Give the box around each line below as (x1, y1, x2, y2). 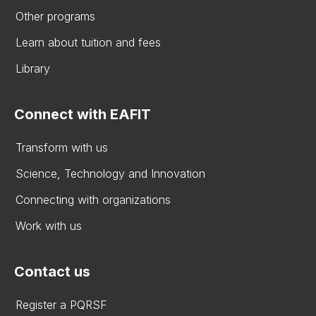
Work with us (16, 219, 82, 233)
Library (16, 61, 50, 75)
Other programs (16, 9, 95, 23)
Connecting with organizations (16, 193, 171, 207)
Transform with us (16, 140, 108, 154)
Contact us (14, 263, 90, 280)
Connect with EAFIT (14, 106, 151, 123)
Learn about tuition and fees (16, 35, 161, 49)
